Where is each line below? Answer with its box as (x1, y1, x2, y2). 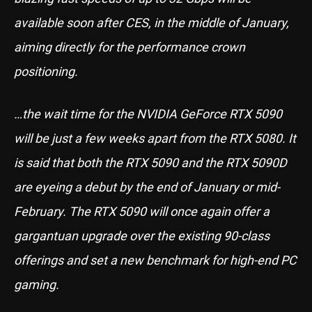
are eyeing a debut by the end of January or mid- (14, 178, 280, 195)
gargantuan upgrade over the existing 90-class (14, 227, 270, 244)
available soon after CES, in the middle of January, (14, 14, 289, 31)
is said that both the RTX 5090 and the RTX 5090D (14, 154, 287, 171)
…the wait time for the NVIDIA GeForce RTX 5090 (14, 105, 282, 122)
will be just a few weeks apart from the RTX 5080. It (14, 130, 296, 146)
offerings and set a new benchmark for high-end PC (14, 251, 297, 268)
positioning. (14, 63, 78, 79)
